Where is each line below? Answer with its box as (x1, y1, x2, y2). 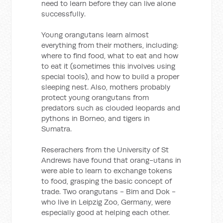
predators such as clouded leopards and (41, 103, 181, 112)
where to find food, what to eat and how (41, 51, 179, 60)
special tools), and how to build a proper (41, 72, 180, 81)
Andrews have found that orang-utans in (41, 155, 182, 165)
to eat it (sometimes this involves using (41, 61, 176, 71)
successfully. (41, 9, 86, 18)
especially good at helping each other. (41, 208, 170, 217)
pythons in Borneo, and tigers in (41, 113, 150, 123)
